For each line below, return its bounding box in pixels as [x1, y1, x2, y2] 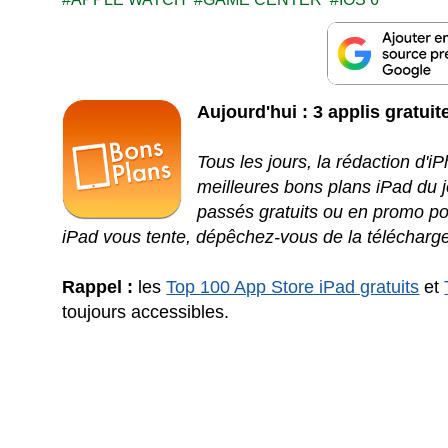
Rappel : [62, 276, 134, 297]
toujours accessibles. [62, 301, 230, 322]
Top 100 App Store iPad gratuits [166, 276, 420, 297]
